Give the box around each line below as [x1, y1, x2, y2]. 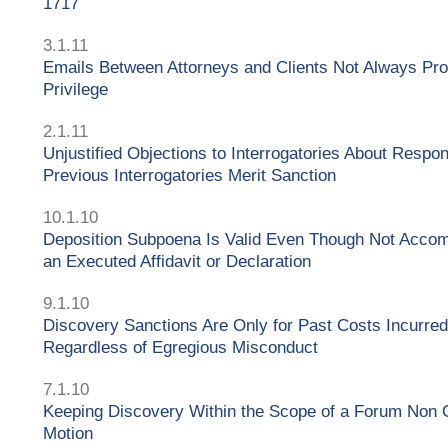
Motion [43, 423, 93, 443]
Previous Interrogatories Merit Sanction [43, 165, 336, 185]
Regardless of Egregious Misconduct [43, 337, 318, 357]
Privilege [43, 79, 108, 99]
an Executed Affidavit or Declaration [43, 251, 311, 271]
